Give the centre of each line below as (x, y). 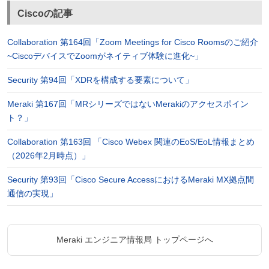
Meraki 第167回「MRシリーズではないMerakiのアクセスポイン (128, 104)
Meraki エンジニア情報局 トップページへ (134, 240)
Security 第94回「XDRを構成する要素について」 (100, 80)
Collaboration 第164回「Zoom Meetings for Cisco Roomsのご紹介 (132, 42)
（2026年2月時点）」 (48, 156)
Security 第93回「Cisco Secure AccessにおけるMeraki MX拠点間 (130, 180)
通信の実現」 (32, 194)
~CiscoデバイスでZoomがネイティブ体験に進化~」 (105, 56)
